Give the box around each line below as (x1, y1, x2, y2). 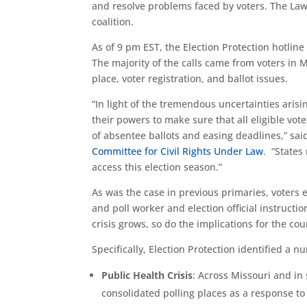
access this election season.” (92, 160, 225, 173)
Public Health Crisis (101, 269, 193, 282)
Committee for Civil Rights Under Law (92, 145, 264, 158)
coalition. (92, 15, 134, 28)
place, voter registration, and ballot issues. (92, 72, 288, 85)
